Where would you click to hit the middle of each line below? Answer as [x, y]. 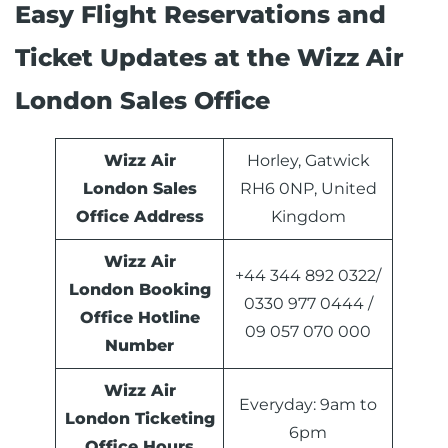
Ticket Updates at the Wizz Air [209, 58]
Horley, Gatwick [308, 161]
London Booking [139, 290]
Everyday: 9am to [308, 405]
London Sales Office [142, 101]
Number [139, 346]
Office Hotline [139, 318]
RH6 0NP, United [308, 189]
